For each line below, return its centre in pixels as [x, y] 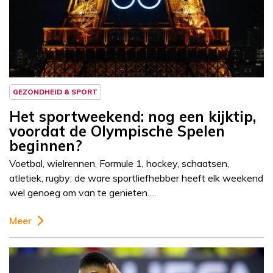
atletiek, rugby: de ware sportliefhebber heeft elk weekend [136, 178]
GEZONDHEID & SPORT [55, 92]
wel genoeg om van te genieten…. [83, 193]
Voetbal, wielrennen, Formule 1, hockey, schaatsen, [119, 164]
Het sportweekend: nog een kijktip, [133, 117]
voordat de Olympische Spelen [117, 131]
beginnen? [46, 146]
